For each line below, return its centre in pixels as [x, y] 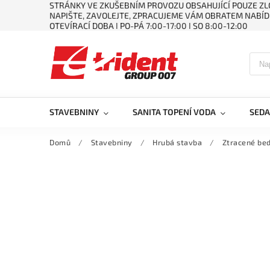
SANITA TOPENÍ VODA [174, 112]
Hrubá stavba [177, 142]
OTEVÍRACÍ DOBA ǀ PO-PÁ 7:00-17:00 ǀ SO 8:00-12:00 [149, 26]
